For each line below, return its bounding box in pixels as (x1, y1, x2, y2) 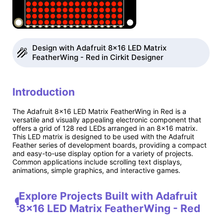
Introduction (12, 86, 75, 99)
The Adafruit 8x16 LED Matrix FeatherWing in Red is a (12, 107, 186, 115)
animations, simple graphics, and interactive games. (12, 166, 180, 174)
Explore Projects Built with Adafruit (18, 190, 197, 203)
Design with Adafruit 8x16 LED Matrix (32, 43, 166, 53)
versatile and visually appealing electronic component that (12, 115, 201, 124)
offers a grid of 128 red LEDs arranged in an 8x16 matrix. (12, 123, 198, 132)
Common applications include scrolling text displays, (12, 157, 182, 166)
